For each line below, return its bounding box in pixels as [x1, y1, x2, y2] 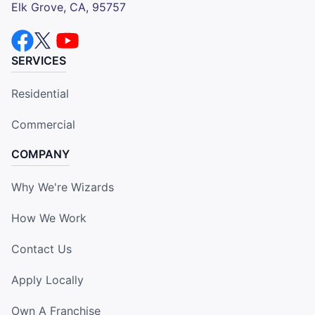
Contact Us [11, 241, 72, 256]
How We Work [11, 210, 86, 225]
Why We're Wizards [11, 179, 114, 194]
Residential [11, 86, 69, 101]
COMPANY [11, 146, 70, 161]
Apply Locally [11, 272, 84, 287]
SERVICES [11, 53, 66, 67]
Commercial [11, 117, 75, 131]
